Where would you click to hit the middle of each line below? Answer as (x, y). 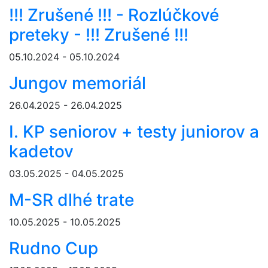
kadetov (41, 152)
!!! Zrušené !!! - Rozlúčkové (114, 15)
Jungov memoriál (77, 83)
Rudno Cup (54, 249)
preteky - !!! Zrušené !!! (99, 35)
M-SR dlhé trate (71, 200)
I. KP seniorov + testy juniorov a (134, 132)
